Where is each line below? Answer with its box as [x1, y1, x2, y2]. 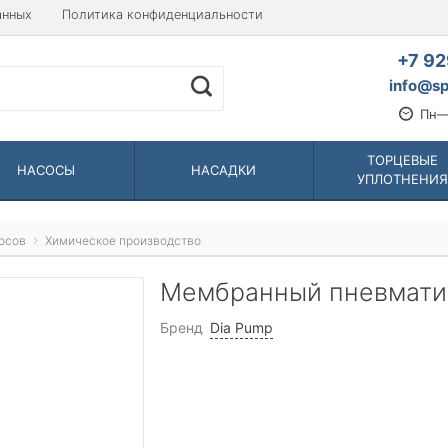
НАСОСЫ [16, 161, 75, 178]
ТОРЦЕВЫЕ [366, 152, 438, 168]
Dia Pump [210, 319, 273, 336]
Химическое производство [45, 233, 202, 248]
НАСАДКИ [191, 161, 257, 178]
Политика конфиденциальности [62, 7, 263, 22]
